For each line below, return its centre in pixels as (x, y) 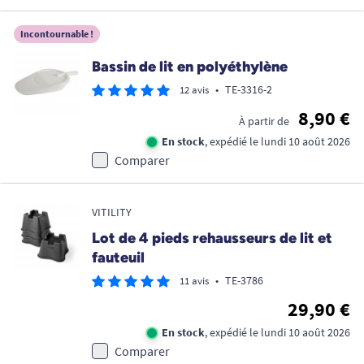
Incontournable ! (57, 34)
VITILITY (112, 212)
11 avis (194, 281)
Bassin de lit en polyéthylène (190, 67)
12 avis (194, 90)
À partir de (264, 121)
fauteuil (118, 258)
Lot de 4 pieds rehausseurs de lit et (212, 238)
